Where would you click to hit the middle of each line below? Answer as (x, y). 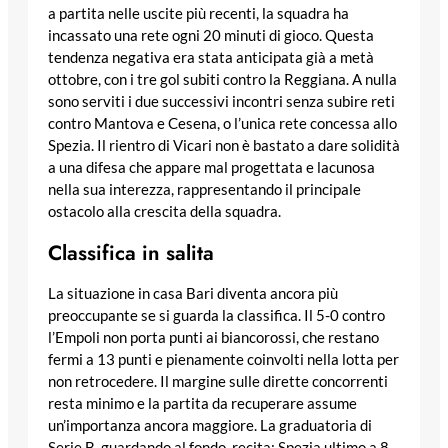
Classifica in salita (131, 252)
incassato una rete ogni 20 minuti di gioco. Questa (211, 35)
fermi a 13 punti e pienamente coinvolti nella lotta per (223, 360)
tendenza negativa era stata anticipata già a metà (211, 57)
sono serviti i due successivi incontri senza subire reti (221, 101)
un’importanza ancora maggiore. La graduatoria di (210, 426)
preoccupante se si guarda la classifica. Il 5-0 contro (216, 316)
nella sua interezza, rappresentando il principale (204, 189)
